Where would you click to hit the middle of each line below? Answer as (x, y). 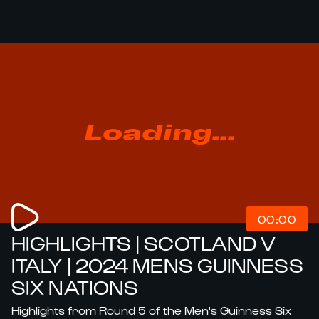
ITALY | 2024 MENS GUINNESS (157, 264)
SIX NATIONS (75, 286)
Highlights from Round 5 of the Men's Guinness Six (151, 310)
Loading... (159, 133)
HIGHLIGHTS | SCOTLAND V (144, 242)
